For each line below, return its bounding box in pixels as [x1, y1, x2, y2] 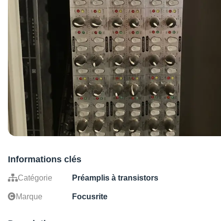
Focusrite [72, 192, 108, 201]
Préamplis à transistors [72, 173, 158, 182]
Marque [16, 192, 42, 201]
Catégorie [18, 173, 52, 182]
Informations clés [8, 154, 81, 164]
